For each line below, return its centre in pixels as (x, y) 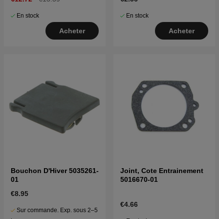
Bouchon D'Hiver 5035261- (55, 171)
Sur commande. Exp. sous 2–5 (57, 210)
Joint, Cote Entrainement (162, 171)
